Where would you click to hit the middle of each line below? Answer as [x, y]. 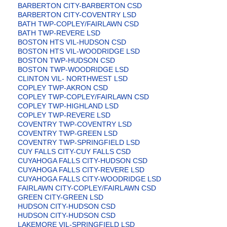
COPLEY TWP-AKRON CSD [63, 88]
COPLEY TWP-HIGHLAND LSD [68, 106]
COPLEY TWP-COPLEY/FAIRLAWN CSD [83, 97]
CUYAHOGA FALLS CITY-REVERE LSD [81, 170]
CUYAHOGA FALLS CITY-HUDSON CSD [83, 161]
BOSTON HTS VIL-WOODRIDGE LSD [79, 51]
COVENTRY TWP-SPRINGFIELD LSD [79, 143]
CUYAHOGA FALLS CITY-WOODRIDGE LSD [89, 179]
